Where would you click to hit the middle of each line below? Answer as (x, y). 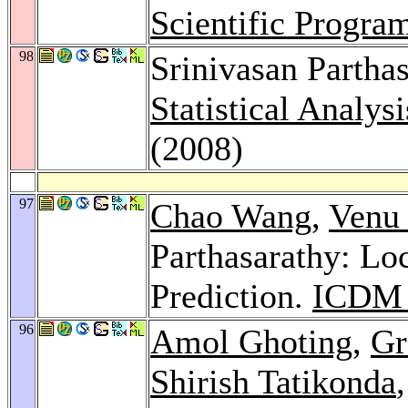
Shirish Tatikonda (273, 381)
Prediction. (231, 296)
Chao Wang (231, 215)
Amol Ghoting (251, 341)
